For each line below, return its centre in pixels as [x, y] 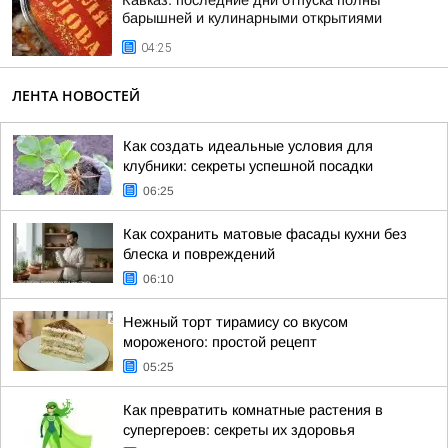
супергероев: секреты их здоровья [239, 430]
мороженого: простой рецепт [220, 342]
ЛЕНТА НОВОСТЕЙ [76, 95]
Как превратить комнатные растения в [253, 410]
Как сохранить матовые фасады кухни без [265, 234]
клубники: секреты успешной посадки [248, 166]
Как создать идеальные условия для [248, 146]
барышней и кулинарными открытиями [252, 18]
